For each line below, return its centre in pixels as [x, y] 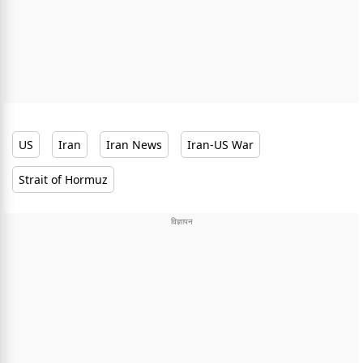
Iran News [134, 144]
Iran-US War [220, 144]
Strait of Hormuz [63, 179]
